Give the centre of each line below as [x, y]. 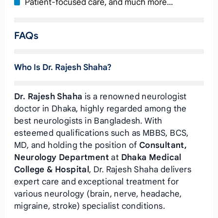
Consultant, [163, 145]
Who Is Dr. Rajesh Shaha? [63, 67]
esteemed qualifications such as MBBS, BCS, [101, 133]
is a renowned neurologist [135, 97]
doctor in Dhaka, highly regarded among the [100, 109]
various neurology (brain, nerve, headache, [98, 194]
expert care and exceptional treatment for [96, 182]
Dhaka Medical [151, 157]
